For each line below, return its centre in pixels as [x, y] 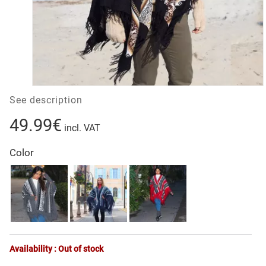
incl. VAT [81, 128]
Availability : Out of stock [56, 248]
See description [46, 100]
